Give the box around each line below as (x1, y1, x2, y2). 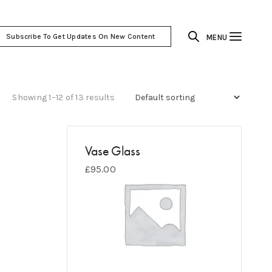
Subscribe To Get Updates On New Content (6, 32, 155, 41)
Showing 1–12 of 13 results (12, 92, 115, 103)
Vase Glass (84, 142, 140, 160)
